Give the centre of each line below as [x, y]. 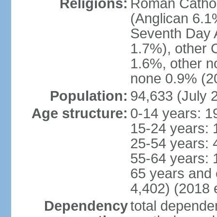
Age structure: [79, 113]
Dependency [86, 206]
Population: [89, 96]
